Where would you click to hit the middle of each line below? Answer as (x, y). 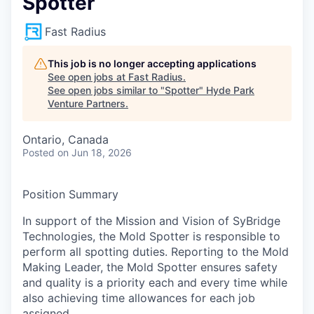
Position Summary (70, 194)
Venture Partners (87, 103)
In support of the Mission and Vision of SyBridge (151, 221)
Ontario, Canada (66, 139)
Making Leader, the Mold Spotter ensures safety (150, 267)
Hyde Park (230, 90)
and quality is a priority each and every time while (155, 282)
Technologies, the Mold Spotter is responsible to (151, 236)
